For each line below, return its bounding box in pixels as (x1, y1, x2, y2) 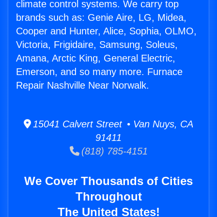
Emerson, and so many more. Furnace (16, 66, 183, 77)
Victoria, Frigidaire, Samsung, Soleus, (16, 39, 178, 50)
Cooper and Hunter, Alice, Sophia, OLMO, (16, 26, 197, 37)
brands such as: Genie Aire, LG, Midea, (16, 12, 186, 23)
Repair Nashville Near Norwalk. (16, 80, 149, 91)
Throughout (75, 190, 142, 203)
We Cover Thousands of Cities (24, 174, 193, 188)
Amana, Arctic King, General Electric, (16, 53, 175, 64)
